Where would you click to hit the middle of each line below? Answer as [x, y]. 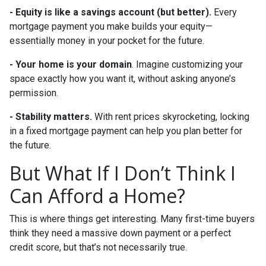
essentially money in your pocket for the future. [107, 41]
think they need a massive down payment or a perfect [120, 233]
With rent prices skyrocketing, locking [171, 117]
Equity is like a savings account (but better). [113, 12]
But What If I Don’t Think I [123, 173]
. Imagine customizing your [187, 64]
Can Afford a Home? [97, 196]
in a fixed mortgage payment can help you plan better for [126, 131]
